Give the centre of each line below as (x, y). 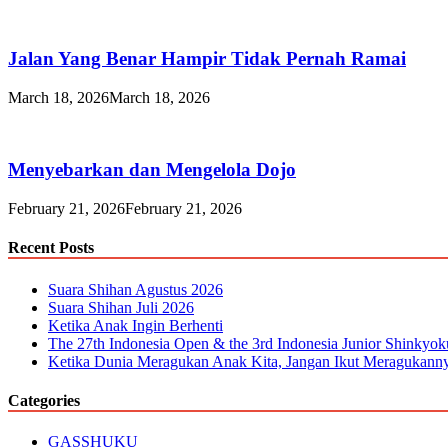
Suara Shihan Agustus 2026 (135, 289)
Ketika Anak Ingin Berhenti (135, 325)
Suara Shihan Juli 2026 (121, 307)
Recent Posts (51, 248)
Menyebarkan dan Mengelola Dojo (152, 170)
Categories (44, 400)
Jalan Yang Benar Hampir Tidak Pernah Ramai (207, 58)
